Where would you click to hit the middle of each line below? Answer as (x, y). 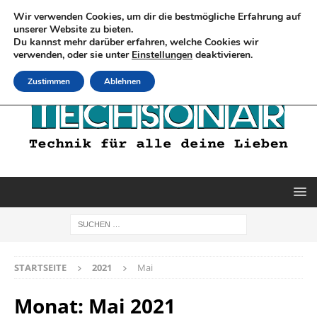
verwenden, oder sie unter (73, 55)
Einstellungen (162, 55)
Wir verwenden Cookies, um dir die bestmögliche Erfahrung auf (157, 17)
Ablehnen (122, 81)
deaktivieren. (223, 55)
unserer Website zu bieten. (73, 29)
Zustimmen (49, 81)
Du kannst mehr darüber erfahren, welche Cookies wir (136, 42)
